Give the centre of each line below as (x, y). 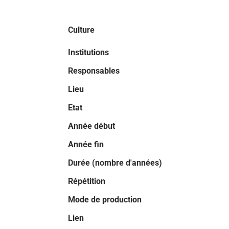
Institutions (88, 52)
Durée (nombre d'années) (115, 163)
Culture (81, 30)
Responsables (94, 71)
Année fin (86, 144)
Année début (91, 126)
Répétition (87, 181)
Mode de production (105, 200)
